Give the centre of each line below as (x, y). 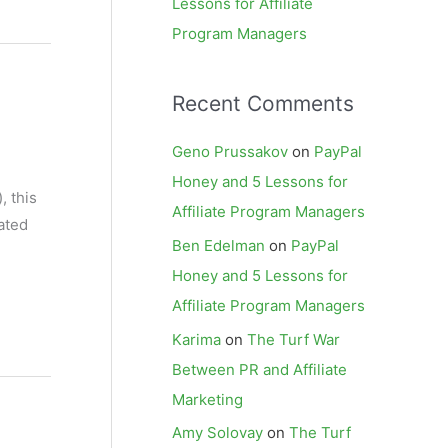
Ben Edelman (218, 245)
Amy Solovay (217, 433)
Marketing (207, 399)
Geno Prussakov (230, 151)
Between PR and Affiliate (259, 369)
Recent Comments (263, 103)
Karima (196, 339)
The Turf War (293, 339)
